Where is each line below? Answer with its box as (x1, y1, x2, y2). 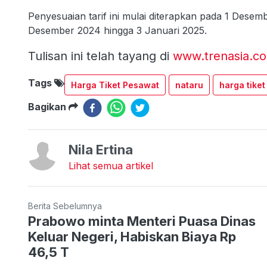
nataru (175, 80, 203, 91)
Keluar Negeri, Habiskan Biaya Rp (28, 229, 236, 245)
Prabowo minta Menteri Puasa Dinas (28, 213, 256, 229)
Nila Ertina (69, 142, 133, 158)
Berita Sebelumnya (28, 201, 102, 212)
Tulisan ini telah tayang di (28, 49, 173, 64)
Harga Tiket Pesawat (71, 80, 159, 91)
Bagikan (28, 101, 69, 113)
